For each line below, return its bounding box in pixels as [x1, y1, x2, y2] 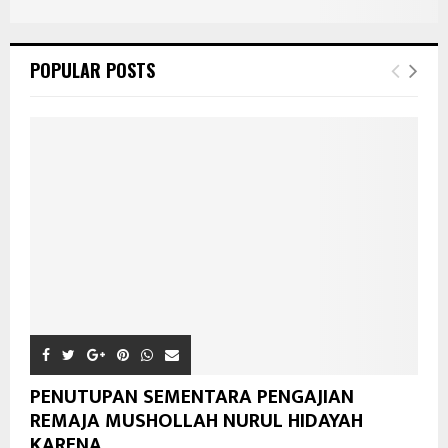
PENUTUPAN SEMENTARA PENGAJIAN [30, 380, 354, 415]
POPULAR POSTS [30, 56, 155, 83]
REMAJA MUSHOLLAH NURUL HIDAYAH [30, 404, 363, 439]
